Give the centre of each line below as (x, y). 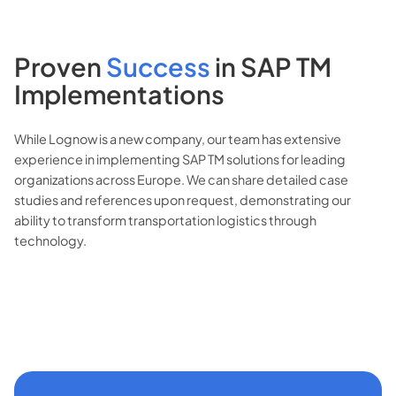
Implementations (119, 94)
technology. (50, 241)
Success (160, 67)
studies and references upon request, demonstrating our (183, 200)
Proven (60, 67)
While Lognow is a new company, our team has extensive (178, 139)
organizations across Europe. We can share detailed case (181, 180)
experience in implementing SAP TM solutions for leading (180, 160)
